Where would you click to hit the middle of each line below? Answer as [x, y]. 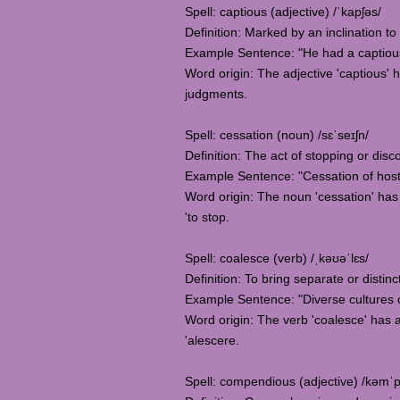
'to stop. [207, 217]
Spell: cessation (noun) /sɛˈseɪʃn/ [277, 135]
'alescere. [212, 340]
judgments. [216, 94]
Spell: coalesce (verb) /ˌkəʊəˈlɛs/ [277, 258]
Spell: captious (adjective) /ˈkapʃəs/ [283, 12]
